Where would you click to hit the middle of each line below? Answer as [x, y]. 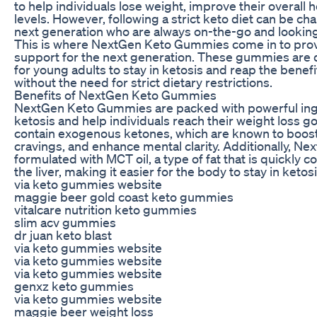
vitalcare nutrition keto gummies [105, 209]
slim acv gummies [65, 222]
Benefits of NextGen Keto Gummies [115, 94]
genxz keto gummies [74, 286]
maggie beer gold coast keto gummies [124, 196]
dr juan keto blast [63, 235]
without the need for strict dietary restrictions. [143, 82]
